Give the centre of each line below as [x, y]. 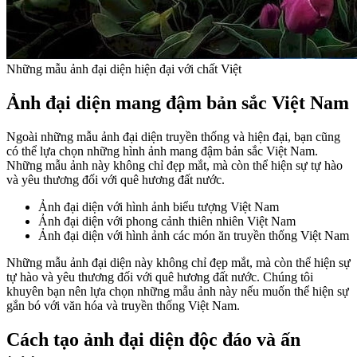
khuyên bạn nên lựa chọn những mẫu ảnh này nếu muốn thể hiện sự [178, 292]
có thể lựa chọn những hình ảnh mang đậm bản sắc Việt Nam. [162, 151]
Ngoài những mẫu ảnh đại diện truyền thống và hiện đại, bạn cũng [173, 137]
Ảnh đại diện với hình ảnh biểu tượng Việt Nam [159, 207]
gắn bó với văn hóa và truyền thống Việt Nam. [123, 306]
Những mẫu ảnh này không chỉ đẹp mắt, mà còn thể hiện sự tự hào [175, 166]
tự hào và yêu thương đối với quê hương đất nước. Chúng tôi [160, 277]
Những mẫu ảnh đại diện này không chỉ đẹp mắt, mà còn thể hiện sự [178, 263]
